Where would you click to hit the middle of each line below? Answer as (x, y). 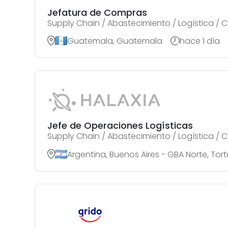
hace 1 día (200, 41)
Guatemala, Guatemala (115, 41)
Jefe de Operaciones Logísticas (120, 125)
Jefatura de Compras (97, 12)
